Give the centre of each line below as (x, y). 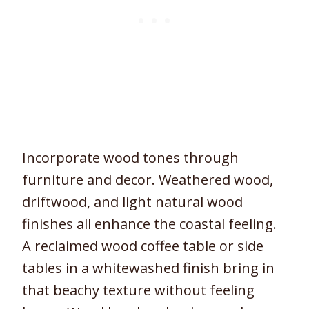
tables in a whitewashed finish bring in (148, 268)
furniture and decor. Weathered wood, (148, 180)
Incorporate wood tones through (130, 158)
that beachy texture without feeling (138, 290)
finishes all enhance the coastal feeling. (149, 224)
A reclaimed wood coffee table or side (143, 246)
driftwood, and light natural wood (132, 202)
